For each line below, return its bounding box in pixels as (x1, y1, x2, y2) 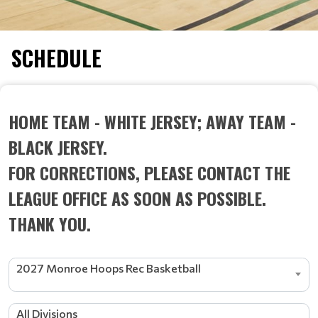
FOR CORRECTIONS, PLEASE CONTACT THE (9, 160, 290, 185)
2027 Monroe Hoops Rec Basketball (16, 261, 201, 275)
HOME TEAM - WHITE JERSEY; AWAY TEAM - (9, 109, 296, 134)
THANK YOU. (9, 211, 91, 236)
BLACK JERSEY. (9, 134, 107, 160)
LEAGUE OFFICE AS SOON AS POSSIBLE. (9, 185, 266, 211)
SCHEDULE (11, 42, 102, 74)
